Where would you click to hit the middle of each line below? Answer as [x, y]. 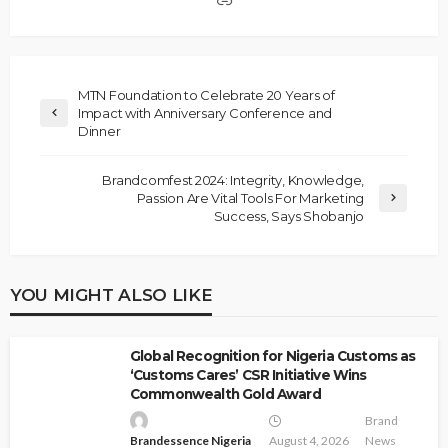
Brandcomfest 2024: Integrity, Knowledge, [233, 179]
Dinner [99, 130]
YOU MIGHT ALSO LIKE [111, 294]
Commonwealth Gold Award [225, 393]
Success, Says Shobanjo [288, 215]
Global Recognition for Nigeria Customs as [273, 355]
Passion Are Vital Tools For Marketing [250, 197]
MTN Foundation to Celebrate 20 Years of [206, 94]
